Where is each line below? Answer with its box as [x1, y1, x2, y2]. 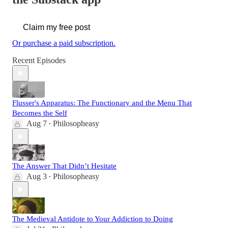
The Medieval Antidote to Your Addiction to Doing [12, 215, 173, 223]
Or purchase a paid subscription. [12, 39, 116, 48]
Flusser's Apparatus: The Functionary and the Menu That [12, 99, 192, 107]
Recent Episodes [12, 56, 66, 65]
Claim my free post [23, 23, 90, 32]
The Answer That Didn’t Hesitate [12, 162, 117, 170]
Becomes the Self [12, 109, 67, 118]
